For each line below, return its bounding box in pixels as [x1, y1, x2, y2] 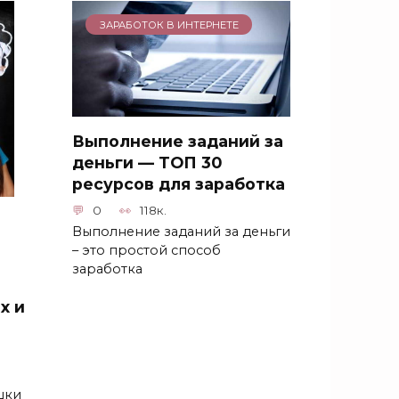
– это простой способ [72, 242, 221, 259]
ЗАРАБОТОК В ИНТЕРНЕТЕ [99, 18, 239, 31]
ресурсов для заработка [72, 175, 285, 193]
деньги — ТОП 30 [72, 153, 222, 172]
